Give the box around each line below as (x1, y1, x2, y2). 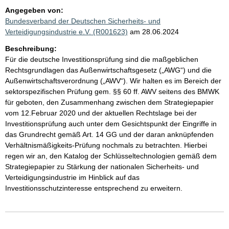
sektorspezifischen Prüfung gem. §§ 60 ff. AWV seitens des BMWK (5, 87, 219, 96)
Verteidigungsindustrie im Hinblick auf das (5, 173, 140, 181)
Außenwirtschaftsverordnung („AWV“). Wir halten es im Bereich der (5, 77, 221, 85)
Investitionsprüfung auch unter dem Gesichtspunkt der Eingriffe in (5, 120, 217, 128)
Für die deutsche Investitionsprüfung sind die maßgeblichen (5, 55, 198, 63)
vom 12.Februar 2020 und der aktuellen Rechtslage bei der (5, 109, 197, 117)
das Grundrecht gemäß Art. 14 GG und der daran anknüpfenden (5, 130, 214, 139)
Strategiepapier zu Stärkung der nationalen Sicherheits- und (5, 163, 199, 171)
